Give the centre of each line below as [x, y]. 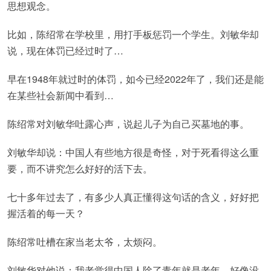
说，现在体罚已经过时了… [65, 51]
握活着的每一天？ [46, 213]
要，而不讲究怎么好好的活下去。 [80, 168]
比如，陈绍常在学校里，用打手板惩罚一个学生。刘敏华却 [133, 34]
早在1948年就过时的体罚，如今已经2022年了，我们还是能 [135, 79]
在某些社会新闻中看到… [60, 95]
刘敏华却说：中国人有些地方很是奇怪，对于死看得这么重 [133, 152]
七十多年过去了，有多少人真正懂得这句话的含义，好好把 [133, 197]
